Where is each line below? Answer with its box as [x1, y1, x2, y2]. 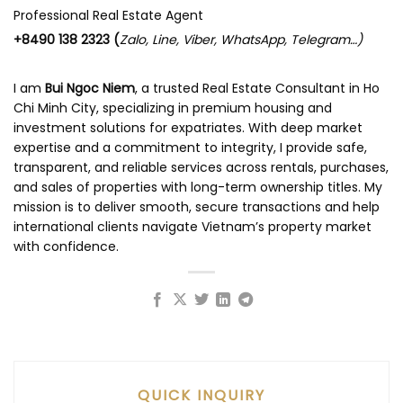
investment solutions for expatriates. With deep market [13, 118, 363, 137]
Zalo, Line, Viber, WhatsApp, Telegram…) [120, 30, 363, 49]
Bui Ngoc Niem [45, 78, 135, 97]
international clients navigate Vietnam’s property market [13, 217, 372, 236]
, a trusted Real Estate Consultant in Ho [135, 78, 380, 97]
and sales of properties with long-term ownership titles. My [13, 177, 382, 196]
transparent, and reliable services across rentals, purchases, [13, 157, 389, 176]
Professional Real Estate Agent [13, 5, 203, 24]
